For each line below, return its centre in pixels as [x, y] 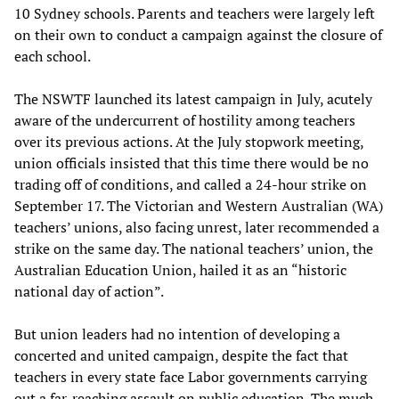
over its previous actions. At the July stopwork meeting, [189, 141]
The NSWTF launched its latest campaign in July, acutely [193, 98]
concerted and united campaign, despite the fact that [181, 355]
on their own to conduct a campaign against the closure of [198, 34]
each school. [53, 56]
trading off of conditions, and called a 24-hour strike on [191, 184]
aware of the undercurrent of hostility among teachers [185, 120]
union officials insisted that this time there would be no [191, 163]
